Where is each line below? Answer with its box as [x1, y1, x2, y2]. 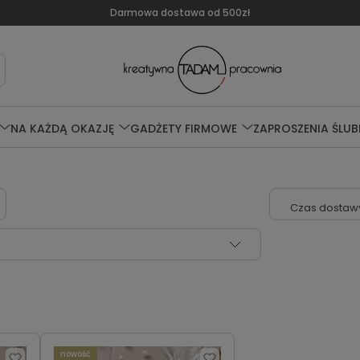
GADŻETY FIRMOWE [129, 120, 237, 137]
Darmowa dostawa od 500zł [110, 6, 250, 19]
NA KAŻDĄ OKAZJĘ [10, 120, 114, 137]
